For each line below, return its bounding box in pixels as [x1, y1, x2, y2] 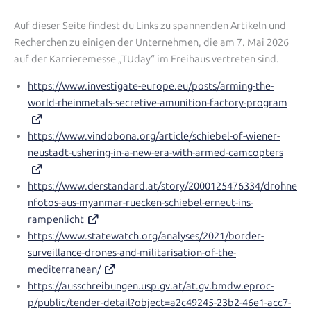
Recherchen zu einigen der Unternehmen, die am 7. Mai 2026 [14, 36, 289, 49]
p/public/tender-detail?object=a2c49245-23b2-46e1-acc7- [28, 296, 291, 309]
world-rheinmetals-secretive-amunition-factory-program [28, 96, 287, 109]
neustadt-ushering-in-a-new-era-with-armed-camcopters [28, 146, 283, 159]
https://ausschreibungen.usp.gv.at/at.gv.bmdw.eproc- [28, 279, 274, 292]
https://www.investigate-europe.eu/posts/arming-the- [28, 79, 274, 92]
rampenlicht [28, 212, 84, 226]
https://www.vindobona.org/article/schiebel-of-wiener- [28, 129, 280, 142]
